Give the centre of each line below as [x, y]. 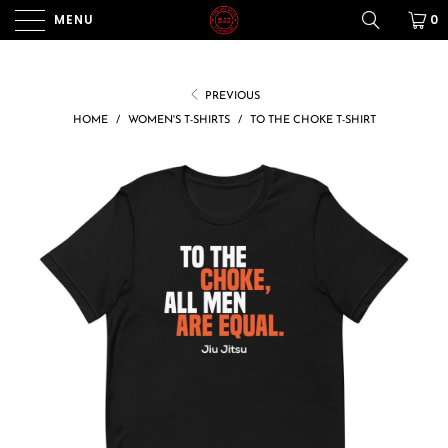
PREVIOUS [231, 96]
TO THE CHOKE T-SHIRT [312, 120]
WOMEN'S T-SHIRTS [178, 120]
